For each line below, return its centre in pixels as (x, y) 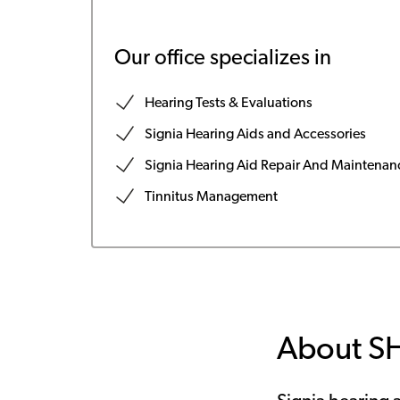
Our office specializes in (222, 59)
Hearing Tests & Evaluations (228, 104)
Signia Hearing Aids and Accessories (255, 135)
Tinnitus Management (211, 197)
